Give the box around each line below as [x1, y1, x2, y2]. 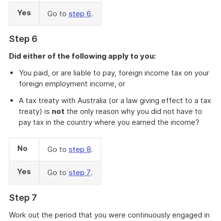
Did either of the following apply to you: [9, 51, 156, 61]
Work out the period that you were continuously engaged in [9, 210, 210, 220]
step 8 [69, 145, 91, 154]
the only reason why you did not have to [65, 107, 202, 116]
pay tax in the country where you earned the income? [19, 117, 199, 127]
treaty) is [19, 107, 52, 116]
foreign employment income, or [19, 79, 125, 88]
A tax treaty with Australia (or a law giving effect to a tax [19, 96, 211, 105]
